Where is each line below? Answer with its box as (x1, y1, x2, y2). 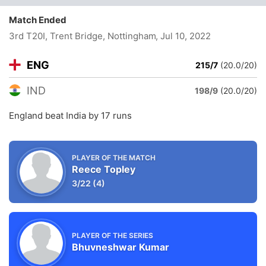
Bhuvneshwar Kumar (72, 240, 169, 253)
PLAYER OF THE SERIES (72, 230, 153, 240)
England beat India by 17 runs (9, 110, 132, 121)
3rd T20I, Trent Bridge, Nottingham (9, 30, 156, 42)
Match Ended (9, 14, 72, 26)
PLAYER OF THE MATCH (72, 153, 156, 162)
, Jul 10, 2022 (155, 30, 211, 42)
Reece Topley (72, 163, 135, 175)
